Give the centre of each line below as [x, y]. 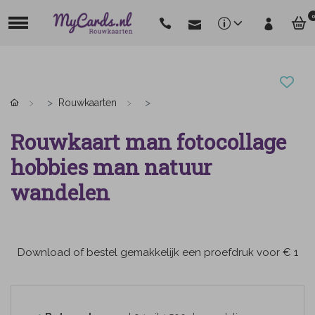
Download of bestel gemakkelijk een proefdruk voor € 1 [157, 252]
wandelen [60, 192]
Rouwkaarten [88, 103]
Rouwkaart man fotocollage [148, 141]
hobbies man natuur [111, 167]
